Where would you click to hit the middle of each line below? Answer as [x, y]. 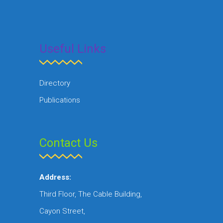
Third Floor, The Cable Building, [91, 194]
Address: [55, 177]
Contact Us [68, 143]
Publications [60, 100]
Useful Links [73, 49]
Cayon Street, [62, 211]
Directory [55, 83]
